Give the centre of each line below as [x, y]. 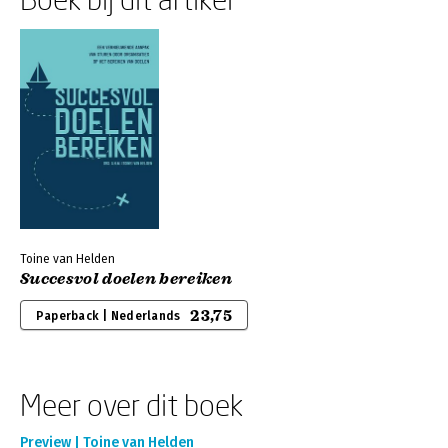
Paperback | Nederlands [108, 316]
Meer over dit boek [131, 404]
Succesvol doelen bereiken [126, 279]
